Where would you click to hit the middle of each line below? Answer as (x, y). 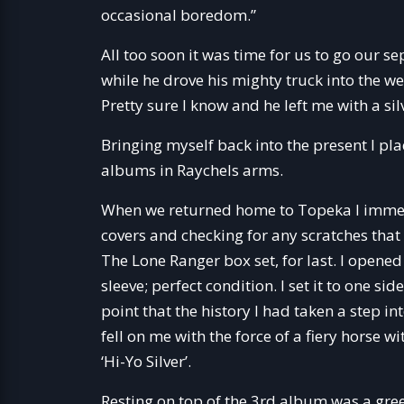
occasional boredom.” (179, 15)
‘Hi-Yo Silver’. (146, 361)
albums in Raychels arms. (192, 170)
